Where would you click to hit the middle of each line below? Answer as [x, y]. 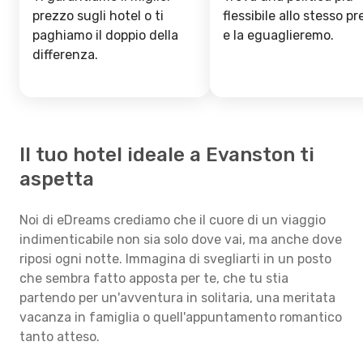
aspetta [57, 179]
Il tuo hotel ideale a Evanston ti [167, 155]
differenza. [65, 55]
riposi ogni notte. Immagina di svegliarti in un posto [175, 259]
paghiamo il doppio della [105, 35]
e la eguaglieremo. [278, 35]
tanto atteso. [60, 337]
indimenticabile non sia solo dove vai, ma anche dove [181, 239]
